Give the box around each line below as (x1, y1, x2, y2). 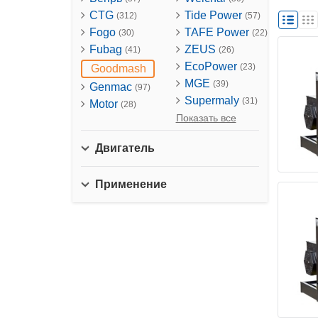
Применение (95, 178, 167, 190)
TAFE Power (184, 26, 252, 38)
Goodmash (91, 62, 146, 75)
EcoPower (184, 60, 240, 72)
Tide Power (184, 9, 245, 21)
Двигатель (95, 142, 155, 154)
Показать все (175, 112, 236, 124)
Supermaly (184, 94, 242, 106)
